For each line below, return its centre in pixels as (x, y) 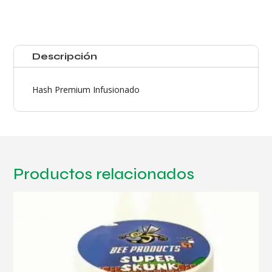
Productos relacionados (104, 174)
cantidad (30, 12)
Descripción (65, 56)
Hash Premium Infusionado (86, 90)
